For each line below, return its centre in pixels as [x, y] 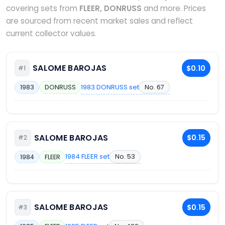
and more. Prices [174, 8]
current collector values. [51, 33]
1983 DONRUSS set [110, 87]
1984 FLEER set [88, 157]
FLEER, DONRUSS [110, 8]
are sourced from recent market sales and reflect [99, 21]
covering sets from [43, 8]
